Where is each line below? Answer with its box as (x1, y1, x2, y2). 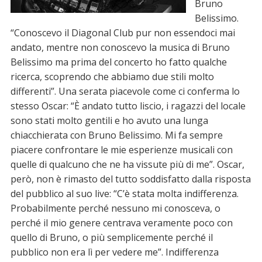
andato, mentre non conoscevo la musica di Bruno (10, 41, 230, 54)
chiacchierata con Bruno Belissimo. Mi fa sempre (10, 129, 223, 142)
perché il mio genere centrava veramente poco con (10, 216, 233, 230)
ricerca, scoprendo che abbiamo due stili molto (10, 70, 214, 84)
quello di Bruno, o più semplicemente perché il (10, 231, 213, 244)
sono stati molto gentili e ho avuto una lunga (10, 114, 208, 127)
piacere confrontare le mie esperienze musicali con (10, 143, 233, 157)
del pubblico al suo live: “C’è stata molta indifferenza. (10, 187, 239, 201)
